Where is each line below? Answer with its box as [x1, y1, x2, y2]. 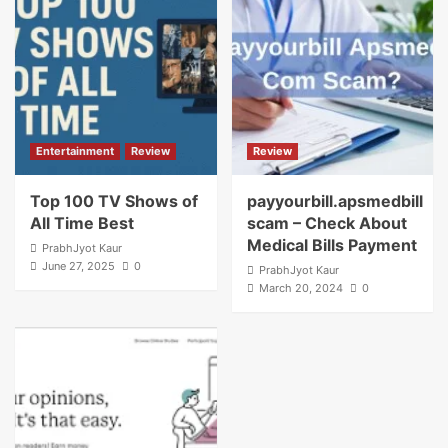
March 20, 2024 [258, 281, 343, 296]
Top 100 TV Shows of [30, 191, 198, 212]
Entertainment [36, 144, 114, 159]
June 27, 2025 [42, 259, 115, 274]
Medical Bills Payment [246, 235, 417, 256]
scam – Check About [246, 213, 407, 234]
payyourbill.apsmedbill [246, 191, 423, 212]
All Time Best [30, 213, 134, 234]
